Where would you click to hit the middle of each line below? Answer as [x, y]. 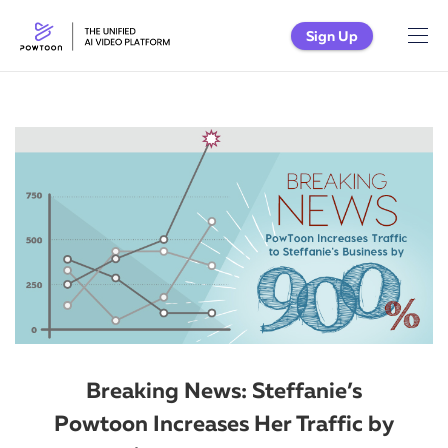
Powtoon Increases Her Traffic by [224, 423]
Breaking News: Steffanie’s [224, 390]
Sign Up [332, 35]
